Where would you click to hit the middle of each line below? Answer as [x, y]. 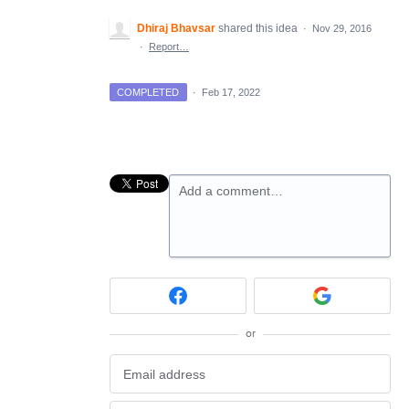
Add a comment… [231, 190]
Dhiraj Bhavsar [176, 28]
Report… [169, 46]
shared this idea [259, 28]
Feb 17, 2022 [231, 92]
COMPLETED [148, 92]
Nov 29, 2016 [342, 28]
